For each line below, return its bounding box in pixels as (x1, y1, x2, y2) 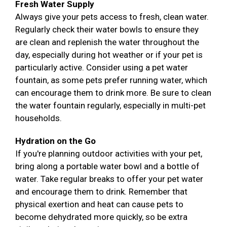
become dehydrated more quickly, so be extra (15, 212, 187, 222)
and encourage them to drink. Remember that (15, 186, 187, 197)
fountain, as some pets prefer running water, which (15, 75, 207, 86)
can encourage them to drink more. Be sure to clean (15, 88, 211, 98)
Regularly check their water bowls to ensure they (15, 24, 199, 35)
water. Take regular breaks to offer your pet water (15, 174, 203, 184)
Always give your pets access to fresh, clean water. (15, 12, 209, 22)
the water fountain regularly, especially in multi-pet (15, 100, 206, 111)
